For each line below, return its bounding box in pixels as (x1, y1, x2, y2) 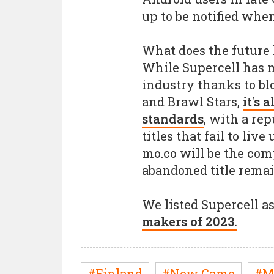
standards (142, 111, 204, 127)
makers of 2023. (142, 213, 237, 229)
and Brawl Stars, (142, 94, 243, 109)
